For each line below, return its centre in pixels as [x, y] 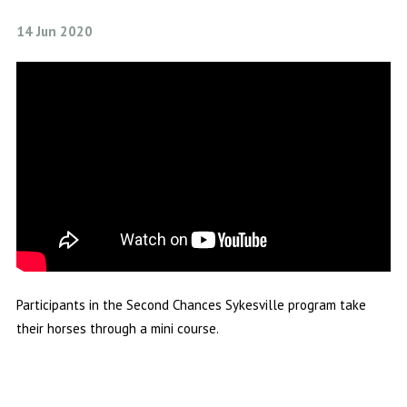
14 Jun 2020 [54, 31]
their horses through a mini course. [117, 329]
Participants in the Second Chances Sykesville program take [191, 305]
